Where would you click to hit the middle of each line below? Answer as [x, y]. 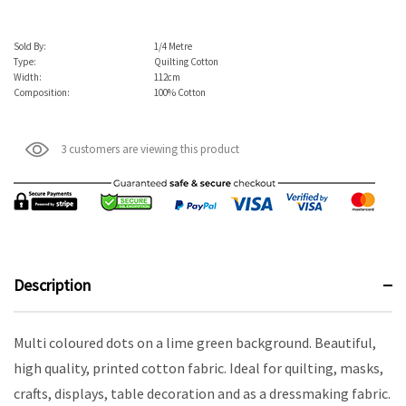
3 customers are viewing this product [150, 149]
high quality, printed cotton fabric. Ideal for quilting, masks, [198, 368]
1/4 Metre [173, 46]
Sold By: [30, 46]
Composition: [42, 92]
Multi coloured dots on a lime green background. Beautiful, [195, 343]
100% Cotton [180, 92]
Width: [28, 77]
